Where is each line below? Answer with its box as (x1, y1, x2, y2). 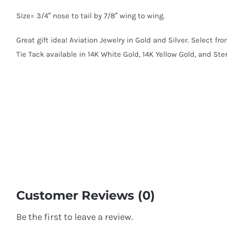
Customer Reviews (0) (16, 187, 155, 203)
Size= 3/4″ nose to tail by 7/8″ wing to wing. (16, 11, 165, 20)
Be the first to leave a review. (16, 211, 133, 222)
